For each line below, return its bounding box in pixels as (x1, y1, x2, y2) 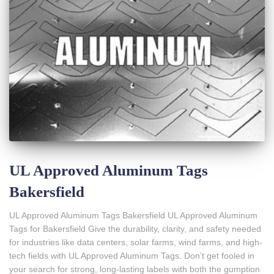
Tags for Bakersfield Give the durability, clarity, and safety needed (9, 223, 261, 234)
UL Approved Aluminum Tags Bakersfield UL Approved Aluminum (9, 210, 257, 220)
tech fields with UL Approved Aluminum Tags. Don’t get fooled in (9, 250, 254, 261)
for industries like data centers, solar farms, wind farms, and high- (9, 237, 262, 247)
